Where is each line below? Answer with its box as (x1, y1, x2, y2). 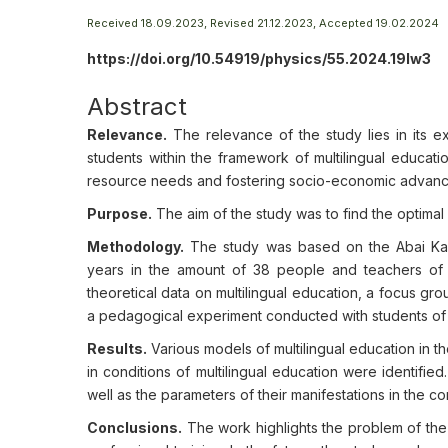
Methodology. (87, 238, 184, 255)
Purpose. (87, 205, 152, 222)
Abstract (87, 92, 187, 121)
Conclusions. (87, 419, 182, 436)
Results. (87, 340, 147, 357)
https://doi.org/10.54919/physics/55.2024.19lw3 (87, 50, 431, 67)
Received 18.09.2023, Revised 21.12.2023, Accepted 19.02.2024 (87, 16, 439, 30)
